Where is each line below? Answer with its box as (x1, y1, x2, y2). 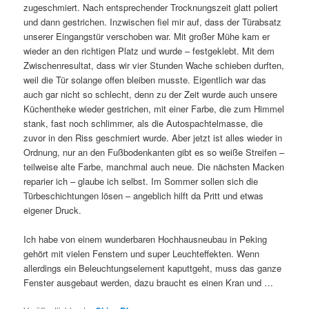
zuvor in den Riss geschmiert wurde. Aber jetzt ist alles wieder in (23, 130, 283, 144)
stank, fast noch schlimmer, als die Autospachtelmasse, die (23, 116, 263, 130)
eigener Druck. (23, 203, 82, 217)
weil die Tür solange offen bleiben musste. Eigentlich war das (23, 72, 267, 86)
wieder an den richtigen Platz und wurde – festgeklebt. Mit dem (23, 43, 275, 57)
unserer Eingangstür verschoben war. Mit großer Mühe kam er (23, 29, 270, 43)
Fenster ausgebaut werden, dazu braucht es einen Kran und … (23, 275, 274, 289)
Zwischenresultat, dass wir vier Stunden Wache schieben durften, (23, 58, 285, 72)
